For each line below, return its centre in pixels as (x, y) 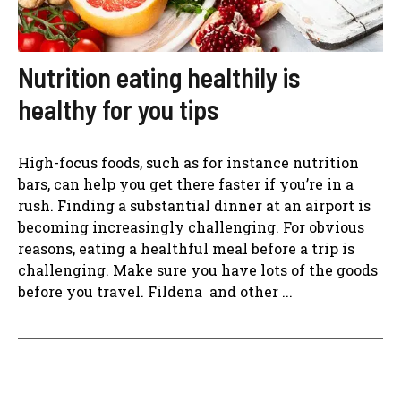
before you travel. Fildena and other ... (155, 291)
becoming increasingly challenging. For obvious (191, 226)
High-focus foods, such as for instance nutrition (188, 162)
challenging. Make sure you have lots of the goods (198, 269)
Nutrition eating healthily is (159, 77)
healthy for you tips (118, 109)
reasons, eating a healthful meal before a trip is (186, 248)
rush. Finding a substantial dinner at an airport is (194, 205)
